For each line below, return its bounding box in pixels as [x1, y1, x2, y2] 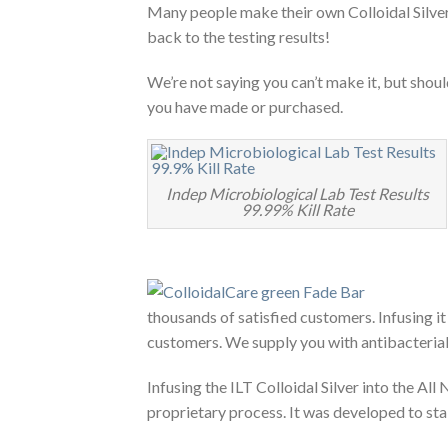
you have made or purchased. [147, 97, 343, 116]
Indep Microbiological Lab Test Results [165, 183, 429, 203]
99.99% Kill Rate [240, 199, 354, 219]
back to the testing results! [147, 27, 330, 46]
